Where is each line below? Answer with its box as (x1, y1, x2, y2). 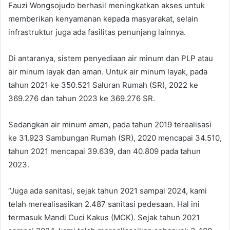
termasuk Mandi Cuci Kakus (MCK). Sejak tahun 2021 (8, 212, 200, 222)
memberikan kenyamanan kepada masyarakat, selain (8, 13, 198, 24)
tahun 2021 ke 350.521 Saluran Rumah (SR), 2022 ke (8, 80, 198, 90)
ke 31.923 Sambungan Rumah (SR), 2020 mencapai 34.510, (8, 132, 222, 143)
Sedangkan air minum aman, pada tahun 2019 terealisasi (8, 119, 212, 129)
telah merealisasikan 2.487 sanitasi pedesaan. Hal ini (8, 199, 200, 209)
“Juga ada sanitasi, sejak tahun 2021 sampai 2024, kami (8, 185, 207, 196)
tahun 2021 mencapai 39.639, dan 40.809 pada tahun (8, 146, 201, 156)
